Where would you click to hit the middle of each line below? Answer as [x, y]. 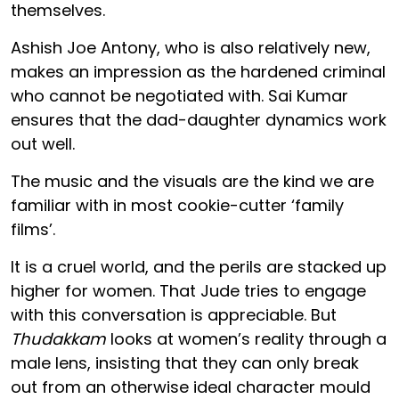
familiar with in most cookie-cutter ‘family [177, 205]
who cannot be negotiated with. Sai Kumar [179, 95]
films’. [35, 229]
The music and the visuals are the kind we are [192, 181]
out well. [45, 143]
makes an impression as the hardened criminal [198, 71]
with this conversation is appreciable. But [174, 314]
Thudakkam [58, 338]
